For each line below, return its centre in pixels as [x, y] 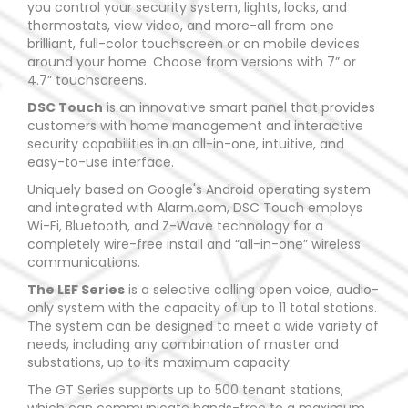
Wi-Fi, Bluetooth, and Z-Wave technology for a [175, 226]
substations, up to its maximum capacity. [160, 363]
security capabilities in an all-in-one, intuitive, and [186, 144]
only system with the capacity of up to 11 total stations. [202, 308]
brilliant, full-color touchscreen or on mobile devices [194, 44]
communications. [84, 263]
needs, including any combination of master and [183, 345]
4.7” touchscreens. [87, 81]
